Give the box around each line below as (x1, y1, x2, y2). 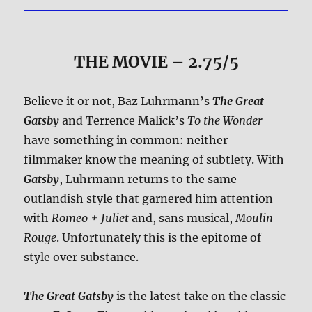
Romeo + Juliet (52, 210, 130, 225)
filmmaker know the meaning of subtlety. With (24, 152, 285, 166)
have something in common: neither (24, 132, 228, 147)
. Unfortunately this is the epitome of (56, 230, 262, 244)
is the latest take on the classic (114, 288, 286, 303)
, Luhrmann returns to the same (59, 171, 237, 186)
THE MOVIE (73, 51, 168, 72)
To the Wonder (187, 113, 263, 127)
